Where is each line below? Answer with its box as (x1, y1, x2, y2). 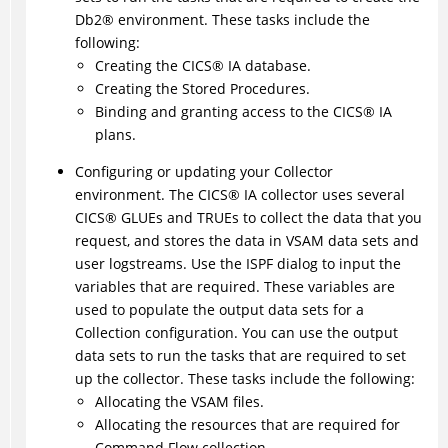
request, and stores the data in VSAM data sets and (74, 231, 419, 251)
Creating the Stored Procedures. (94, 79, 310, 99)
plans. (94, 125, 136, 145)
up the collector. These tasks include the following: (74, 369, 415, 389)
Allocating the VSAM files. (94, 392, 264, 412)
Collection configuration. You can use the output (74, 323, 398, 343)
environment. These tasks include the (113, 10, 370, 30)
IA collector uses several (239, 185, 405, 205)
